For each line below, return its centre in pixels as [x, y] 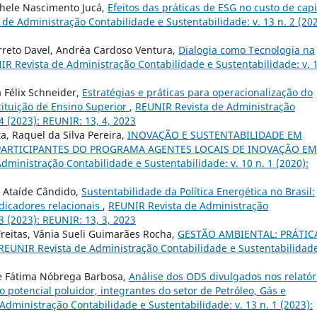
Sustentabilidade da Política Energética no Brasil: [198, 192]
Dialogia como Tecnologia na [247, 50]
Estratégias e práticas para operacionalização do [197, 93]
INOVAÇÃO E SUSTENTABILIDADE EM [215, 135]
